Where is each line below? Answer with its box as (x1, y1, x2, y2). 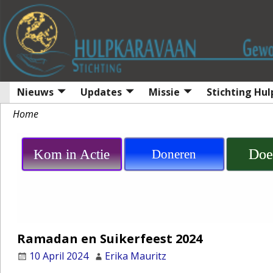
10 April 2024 (29, 249, 88, 263)
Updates (80, 85, 122, 99)
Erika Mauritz (104, 249, 166, 263)
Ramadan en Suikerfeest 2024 (16, 230, 202, 247)
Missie (149, 85, 180, 99)
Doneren (152, 146, 197, 161)
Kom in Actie (34, 146, 110, 162)
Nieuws (17, 85, 54, 99)
